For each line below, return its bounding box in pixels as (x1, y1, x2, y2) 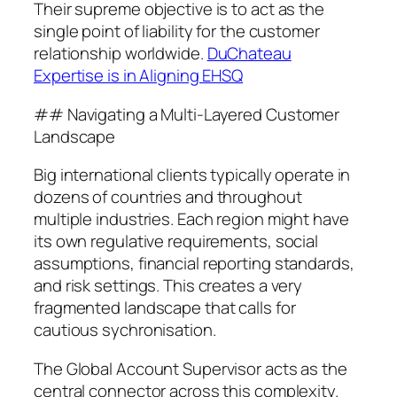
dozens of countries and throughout (34, 185, 302, 209)
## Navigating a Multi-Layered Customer (34, 102, 340, 126)
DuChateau (206, 42, 292, 66)
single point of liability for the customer (34, 19, 320, 43)
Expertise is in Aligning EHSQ (34, 64, 244, 88)
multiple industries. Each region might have (34, 207, 349, 231)
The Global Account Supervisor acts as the (34, 356, 347, 380)
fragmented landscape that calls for (34, 296, 296, 320)
